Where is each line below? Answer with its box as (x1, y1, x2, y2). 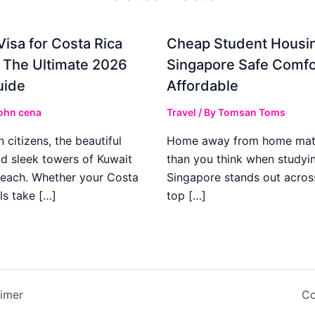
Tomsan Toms (217, 105, 285, 118)
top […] (166, 188, 206, 202)
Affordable (166, 77, 238, 94)
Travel (166, 105, 196, 118)
